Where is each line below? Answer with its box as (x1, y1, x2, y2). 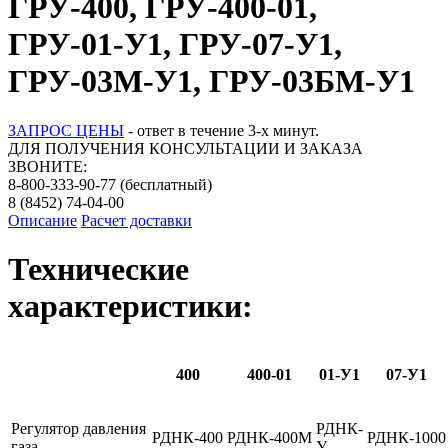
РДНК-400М (227, 428, 312, 446)
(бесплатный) (116, 175, 212, 193)
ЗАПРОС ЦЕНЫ (8, 121, 124, 139)
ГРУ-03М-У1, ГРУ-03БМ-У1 (8, 63, 415, 100)
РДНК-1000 (367, 428, 446, 446)
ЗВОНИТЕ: (8, 157, 87, 175)
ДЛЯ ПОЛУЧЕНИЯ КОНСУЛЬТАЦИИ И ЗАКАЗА (8, 139, 363, 157)
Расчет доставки (81, 211, 192, 229)
